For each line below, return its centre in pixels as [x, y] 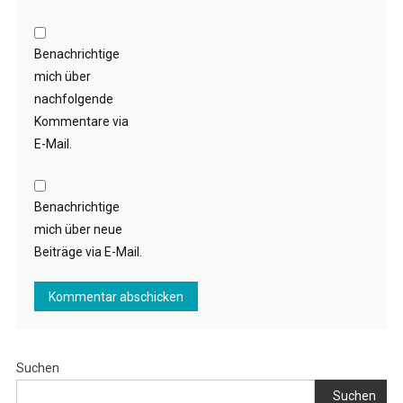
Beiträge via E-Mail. [88, 252]
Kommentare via [81, 121]
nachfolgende [73, 99]
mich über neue [78, 229]
